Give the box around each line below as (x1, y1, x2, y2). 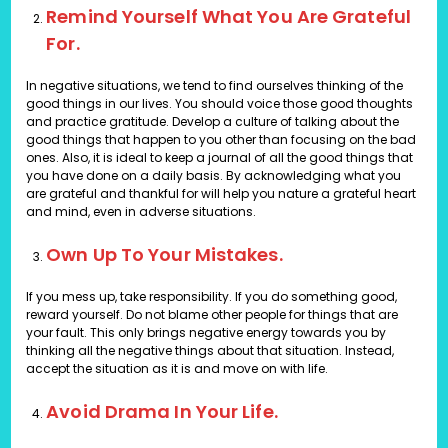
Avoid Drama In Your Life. (46, 399, 278, 425)
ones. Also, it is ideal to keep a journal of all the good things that (26, 149, 414, 167)
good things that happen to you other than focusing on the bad (26, 131, 417, 149)
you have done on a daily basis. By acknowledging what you (26, 167, 402, 185)
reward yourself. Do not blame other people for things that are (26, 306, 399, 324)
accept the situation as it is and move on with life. (26, 360, 329, 378)
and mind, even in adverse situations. (26, 203, 257, 221)
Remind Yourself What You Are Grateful (46, 4, 411, 30)
